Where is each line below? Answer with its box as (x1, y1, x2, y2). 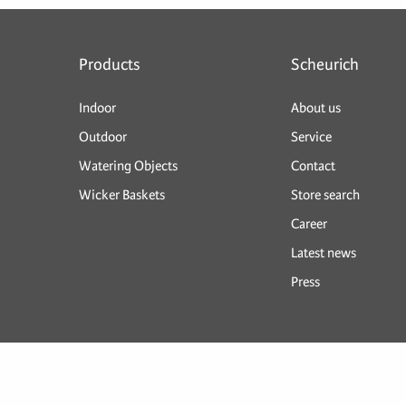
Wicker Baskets (79, 186, 165, 203)
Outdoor (79, 128, 127, 145)
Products (79, 54, 140, 73)
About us (291, 99, 341, 116)
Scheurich (291, 54, 359, 73)
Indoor (79, 99, 116, 116)
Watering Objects (79, 157, 178, 174)
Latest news (291, 244, 356, 261)
